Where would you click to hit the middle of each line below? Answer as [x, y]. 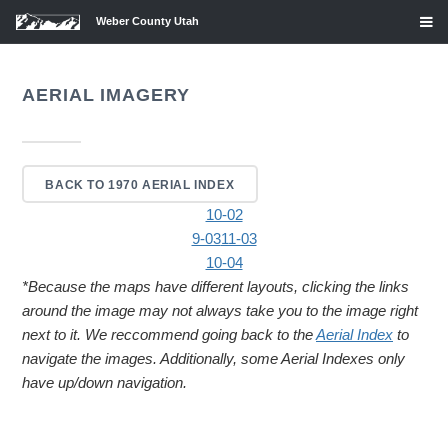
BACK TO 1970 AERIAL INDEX [140, 184]
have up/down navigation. [104, 382]
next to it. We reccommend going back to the [169, 334]
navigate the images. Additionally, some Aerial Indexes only [213, 358]
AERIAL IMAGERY [106, 94]
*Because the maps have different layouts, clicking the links [215, 286]
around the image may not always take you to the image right [220, 310]
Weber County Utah [147, 21]
